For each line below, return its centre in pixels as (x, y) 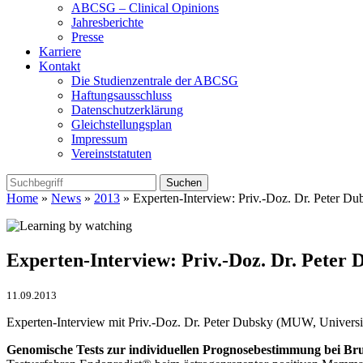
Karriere (60, 52)
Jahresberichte (107, 23)
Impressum (99, 139)
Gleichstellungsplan (122, 125)
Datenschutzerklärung (127, 110)
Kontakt (60, 66)
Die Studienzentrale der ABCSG (155, 81)
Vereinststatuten (111, 154)
